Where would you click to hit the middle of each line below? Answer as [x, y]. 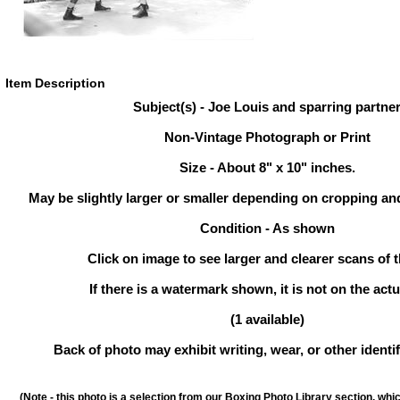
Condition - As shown [267, 228]
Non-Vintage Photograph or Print [267, 137]
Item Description [55, 83]
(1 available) [267, 319]
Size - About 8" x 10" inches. [267, 167]
